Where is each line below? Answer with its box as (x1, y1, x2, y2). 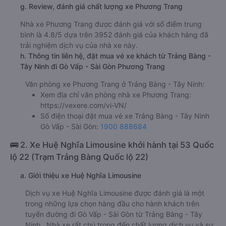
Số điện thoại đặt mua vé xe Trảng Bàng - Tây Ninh (40, 111, 209, 120)
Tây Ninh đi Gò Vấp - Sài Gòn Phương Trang (20, 62, 165, 71)
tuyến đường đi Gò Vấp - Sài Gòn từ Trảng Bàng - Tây (25, 209, 202, 218)
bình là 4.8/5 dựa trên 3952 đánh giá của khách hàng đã (20, 30, 208, 39)
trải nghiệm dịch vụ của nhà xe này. (20, 40, 138, 49)
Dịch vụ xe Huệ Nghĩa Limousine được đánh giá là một (25, 188, 204, 197)
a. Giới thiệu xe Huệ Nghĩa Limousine (20, 171, 141, 180)
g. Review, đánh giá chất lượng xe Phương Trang (20, 2, 183, 11)
